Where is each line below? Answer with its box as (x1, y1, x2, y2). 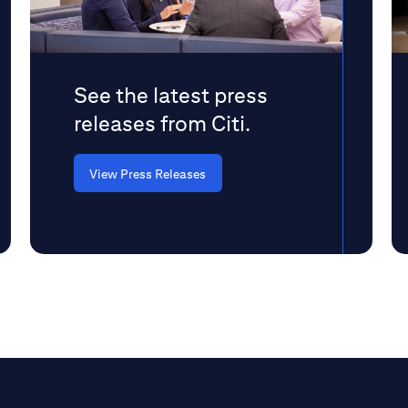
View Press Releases (89, 167, 206, 181)
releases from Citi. (74, 110, 250, 136)
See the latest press (74, 82, 268, 107)
